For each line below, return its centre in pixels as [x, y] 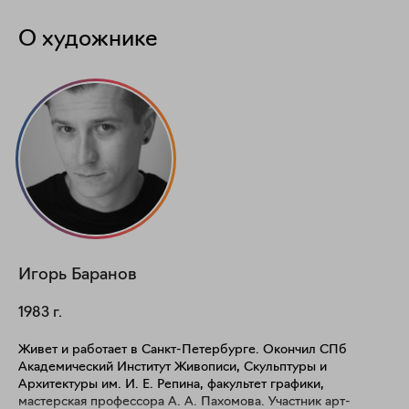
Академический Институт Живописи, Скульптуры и [173, 367]
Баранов [104, 275]
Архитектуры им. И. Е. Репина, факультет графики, [171, 385]
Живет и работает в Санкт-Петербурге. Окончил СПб [183, 350]
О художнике [88, 40]
